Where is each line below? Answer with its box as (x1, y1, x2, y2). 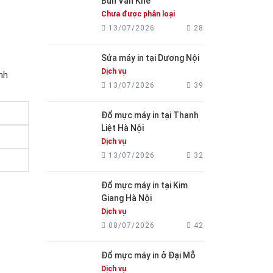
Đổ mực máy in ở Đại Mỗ (101, 250, 196, 260)
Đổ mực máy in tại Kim (101, 180, 188, 190)
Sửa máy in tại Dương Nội (101, 53, 199, 63)
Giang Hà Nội (101, 193, 152, 203)
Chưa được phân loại (101, 10, 175, 18)
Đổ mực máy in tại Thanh (101, 110, 199, 120)
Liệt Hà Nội (101, 123, 144, 133)
